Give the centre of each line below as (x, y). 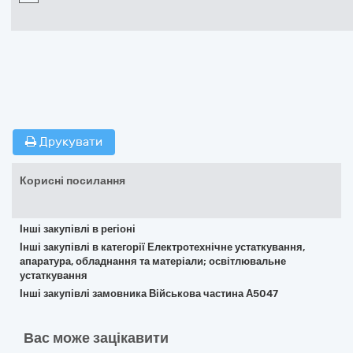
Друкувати (69, 142)
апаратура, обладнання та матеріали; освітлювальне (153, 261)
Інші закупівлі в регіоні (78, 229)
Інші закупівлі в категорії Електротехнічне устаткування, (162, 247)
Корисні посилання (72, 181)
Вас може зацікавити (96, 338)
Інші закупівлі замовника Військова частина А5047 (149, 294)
